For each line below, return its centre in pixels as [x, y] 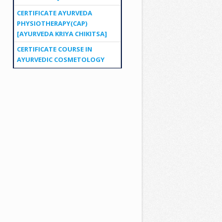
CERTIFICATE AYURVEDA [54, 13]
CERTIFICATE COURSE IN [54, 49]
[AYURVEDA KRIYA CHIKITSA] [62, 33]
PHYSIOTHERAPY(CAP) [52, 23]
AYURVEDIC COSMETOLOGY [60, 60]
